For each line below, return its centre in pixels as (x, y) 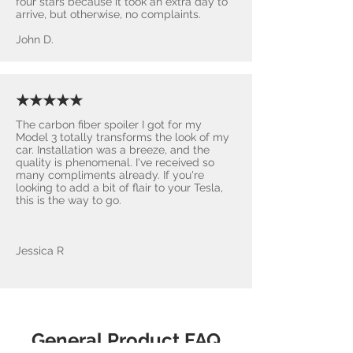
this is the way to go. (69, 200)
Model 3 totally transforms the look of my (123, 137)
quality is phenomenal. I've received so (115, 162)
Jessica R (40, 250)
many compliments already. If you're (110, 175)
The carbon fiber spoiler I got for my (109, 124)
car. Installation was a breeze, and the (113, 149)
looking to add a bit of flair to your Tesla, (119, 187)
